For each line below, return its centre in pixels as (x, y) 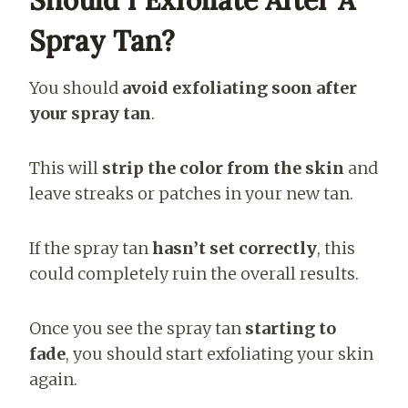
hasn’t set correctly (235, 248)
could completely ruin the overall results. (194, 273)
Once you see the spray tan (137, 328)
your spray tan (90, 113)
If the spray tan (91, 248)
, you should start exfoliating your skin (219, 353)
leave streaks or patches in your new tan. (191, 193)
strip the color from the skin (223, 168)
